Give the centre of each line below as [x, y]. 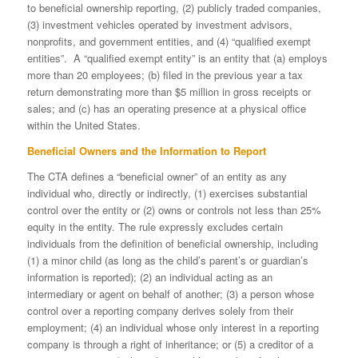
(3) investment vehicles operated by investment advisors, [159, 24]
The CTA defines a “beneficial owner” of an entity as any [157, 176]
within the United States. [84, 125]
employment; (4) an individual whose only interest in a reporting [173, 327]
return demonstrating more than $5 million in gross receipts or [169, 91]
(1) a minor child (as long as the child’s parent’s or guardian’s [167, 260]
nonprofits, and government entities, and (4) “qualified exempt [169, 41]
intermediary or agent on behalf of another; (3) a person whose [170, 293]
